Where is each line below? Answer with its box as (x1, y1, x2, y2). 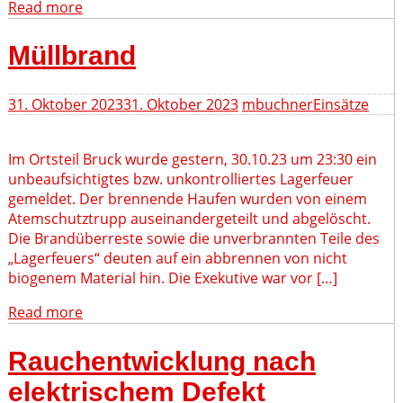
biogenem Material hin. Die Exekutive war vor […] (8, 268, 337, 289)
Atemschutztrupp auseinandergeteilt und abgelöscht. (8, 209, 371, 229)
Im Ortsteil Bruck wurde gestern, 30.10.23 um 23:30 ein (8, 149, 377, 170)
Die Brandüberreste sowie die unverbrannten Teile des (8, 228, 380, 249)
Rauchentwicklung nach (8, 346, 316, 377)
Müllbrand (8, 40, 136, 71)
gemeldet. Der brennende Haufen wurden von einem (8, 189, 367, 210)
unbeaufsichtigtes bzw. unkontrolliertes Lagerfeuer (8, 169, 354, 190)
